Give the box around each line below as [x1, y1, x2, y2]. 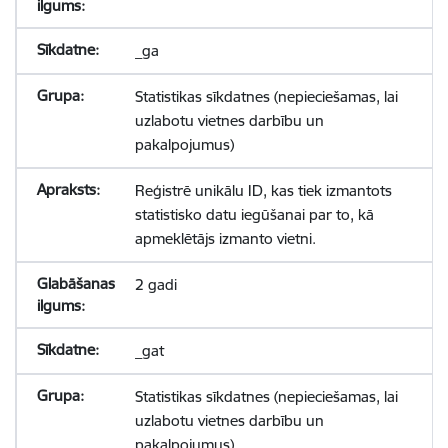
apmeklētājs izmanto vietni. [134, 229, 316, 248]
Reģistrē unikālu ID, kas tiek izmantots [134, 181, 392, 200]
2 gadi [134, 275, 177, 294]
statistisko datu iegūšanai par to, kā [134, 205, 374, 224]
